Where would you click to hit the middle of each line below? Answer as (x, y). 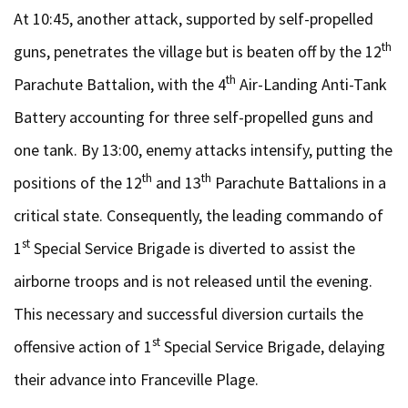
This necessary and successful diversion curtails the (189, 313)
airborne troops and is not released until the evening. (193, 280)
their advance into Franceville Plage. (136, 379)
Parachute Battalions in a (299, 182)
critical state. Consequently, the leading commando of (199, 215)
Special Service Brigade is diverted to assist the (193, 248)
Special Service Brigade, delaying (273, 346)
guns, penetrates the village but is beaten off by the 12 (198, 51)
